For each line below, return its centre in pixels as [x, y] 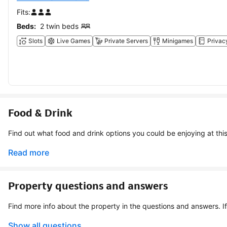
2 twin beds [59, 26]
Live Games [73, 41]
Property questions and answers [88, 186]
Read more [29, 152]
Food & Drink [40, 113]
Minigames [178, 41]
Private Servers [126, 41]
